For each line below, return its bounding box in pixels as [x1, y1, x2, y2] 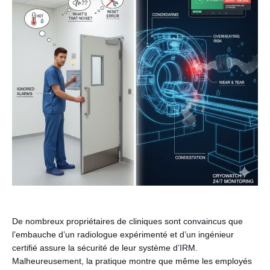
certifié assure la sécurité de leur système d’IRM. [12, 243, 198, 253]
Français [44, 115, 74, 124]
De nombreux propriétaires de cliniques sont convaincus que [12, 216, 243, 226]
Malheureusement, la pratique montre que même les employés [12, 256, 252, 266]
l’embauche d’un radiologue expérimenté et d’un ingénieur [12, 230, 234, 239]
